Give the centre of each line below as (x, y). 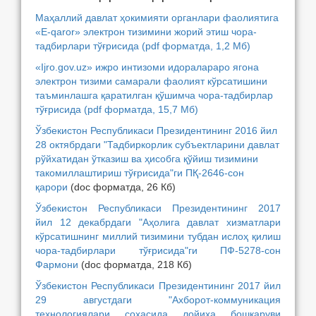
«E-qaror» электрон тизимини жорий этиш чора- (146, 32)
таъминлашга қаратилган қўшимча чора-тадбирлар (154, 95)
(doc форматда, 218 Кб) (135, 265)
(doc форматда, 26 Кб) (123, 187)
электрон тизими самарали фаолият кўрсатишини (151, 81)
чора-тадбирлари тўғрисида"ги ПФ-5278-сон (158, 250)
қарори (51, 187)
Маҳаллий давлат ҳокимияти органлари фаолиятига (157, 18)
